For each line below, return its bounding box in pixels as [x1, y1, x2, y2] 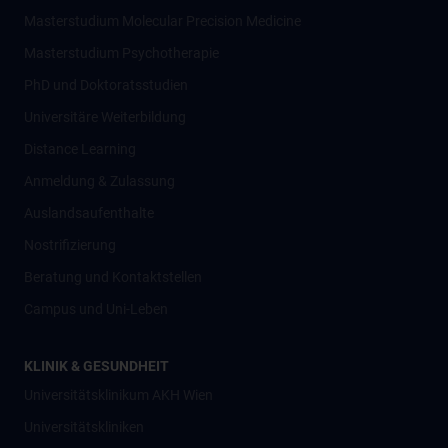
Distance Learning [24, 141, 136, 157]
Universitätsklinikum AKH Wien [24, 387, 213, 403]
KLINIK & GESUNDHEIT [24, 358, 169, 374]
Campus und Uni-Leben [24, 301, 168, 317]
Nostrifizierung [24, 237, 116, 253]
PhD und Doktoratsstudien [24, 77, 188, 93]
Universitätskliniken [24, 419, 144, 435]
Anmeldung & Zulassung [24, 173, 175, 189]
